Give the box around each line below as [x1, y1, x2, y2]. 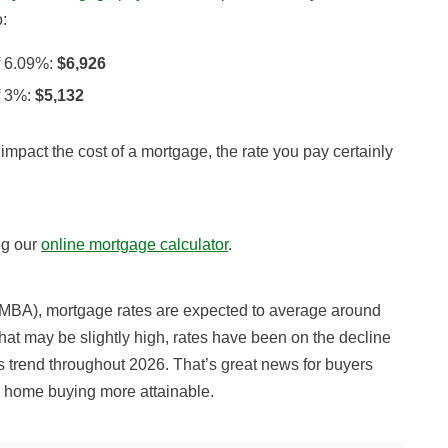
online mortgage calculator [41, 236, 228, 254]
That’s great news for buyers [169, 356, 373, 374]
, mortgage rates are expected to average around [38, 302, 381, 320]
